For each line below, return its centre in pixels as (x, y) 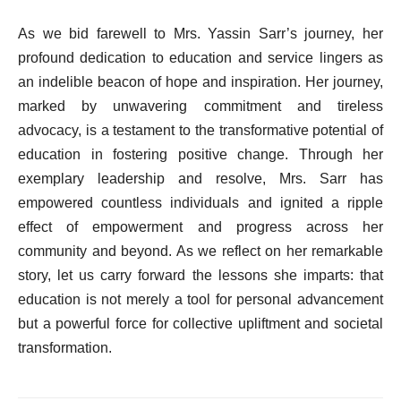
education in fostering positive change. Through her (200, 155)
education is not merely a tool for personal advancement (200, 300)
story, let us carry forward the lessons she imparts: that (200, 276)
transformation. (65, 348)
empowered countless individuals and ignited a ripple (200, 203)
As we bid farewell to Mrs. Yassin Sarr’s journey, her (200, 34)
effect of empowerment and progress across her (200, 227)
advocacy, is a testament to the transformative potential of (200, 131)
